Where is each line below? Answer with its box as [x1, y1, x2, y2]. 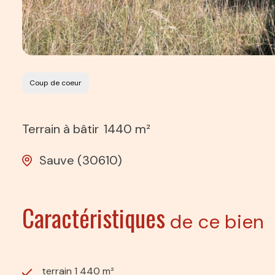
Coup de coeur [35, 78, 82, 88]
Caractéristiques [22, 199, 165, 235]
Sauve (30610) [39, 152, 122, 168]
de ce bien [169, 209, 264, 234]
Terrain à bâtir [22, 121, 99, 137]
